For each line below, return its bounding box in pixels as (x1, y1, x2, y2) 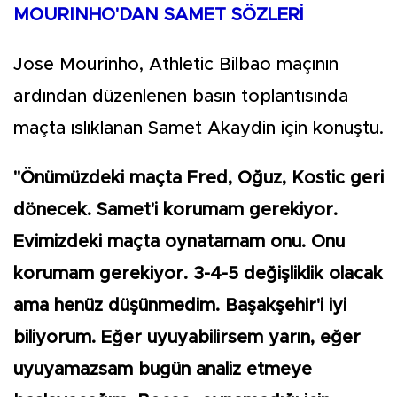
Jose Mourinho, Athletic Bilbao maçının (13, 56, 339, 74)
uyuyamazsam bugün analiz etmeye (13, 361, 312, 379)
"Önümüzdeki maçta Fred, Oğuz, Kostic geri (13, 169, 384, 188)
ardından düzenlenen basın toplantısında (13, 88, 348, 106)
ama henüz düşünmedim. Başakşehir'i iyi (13, 297, 346, 315)
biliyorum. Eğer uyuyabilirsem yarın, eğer (13, 329, 361, 347)
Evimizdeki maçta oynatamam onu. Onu (13, 233, 345, 252)
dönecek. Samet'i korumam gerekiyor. (13, 201, 338, 220)
